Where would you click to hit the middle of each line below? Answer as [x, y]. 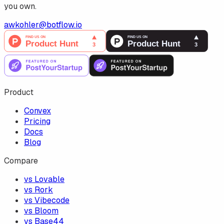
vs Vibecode [47, 200]
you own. [20, 6]
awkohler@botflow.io [43, 25]
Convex [37, 111]
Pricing [37, 121]
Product [19, 92]
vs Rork [38, 190]
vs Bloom [41, 211]
